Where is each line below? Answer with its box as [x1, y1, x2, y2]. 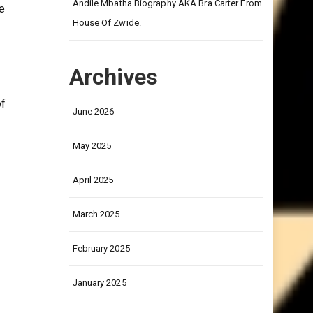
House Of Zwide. [72, 45, 141, 55]
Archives [68, 91, 159, 117]
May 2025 [72, 168, 112, 178]
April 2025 [72, 202, 114, 212]
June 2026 [72, 133, 115, 144]
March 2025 [72, 236, 120, 247]
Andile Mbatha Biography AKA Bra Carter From [72, 25, 262, 36]
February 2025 [72, 270, 130, 281]
